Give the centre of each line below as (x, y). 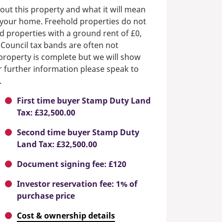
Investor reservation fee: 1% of (77, 184)
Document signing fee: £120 (72, 164)
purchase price (46, 196)
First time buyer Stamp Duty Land (84, 101)
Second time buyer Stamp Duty (78, 133)
